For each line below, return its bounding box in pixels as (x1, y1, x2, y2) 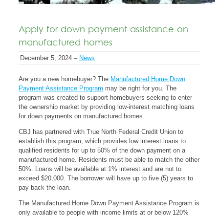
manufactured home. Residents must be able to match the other (19, 156, 199, 163)
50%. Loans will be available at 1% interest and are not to (19, 165, 181, 173)
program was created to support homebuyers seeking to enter (19, 94, 192, 101)
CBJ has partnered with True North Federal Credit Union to (19, 128, 183, 135)
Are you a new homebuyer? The (19, 75, 110, 83)
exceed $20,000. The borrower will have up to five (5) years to (19, 175, 193, 182)
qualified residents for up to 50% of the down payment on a (19, 147, 185, 154)
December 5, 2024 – (20, 54, 79, 62)
